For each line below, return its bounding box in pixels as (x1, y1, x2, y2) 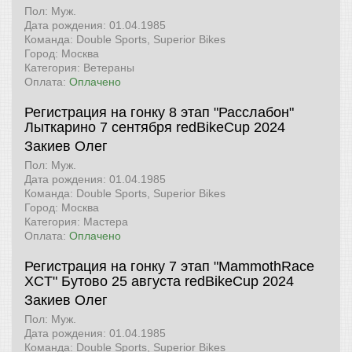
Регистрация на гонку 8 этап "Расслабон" (24, 104, 294, 121)
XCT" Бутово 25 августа (24, 273, 181, 290)
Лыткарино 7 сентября (24, 119, 172, 136)
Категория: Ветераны (24, 61, 134, 75)
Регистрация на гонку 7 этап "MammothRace (24, 258, 314, 275)
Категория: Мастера (24, 215, 128, 229)
